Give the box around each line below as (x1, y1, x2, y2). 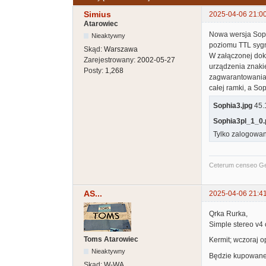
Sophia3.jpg (213, 101, 252, 110)
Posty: (84, 66, 105, 75)
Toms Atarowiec (84, 235, 138, 243)
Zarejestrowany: (84, 56, 137, 65)
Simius (84, 9, 111, 20)
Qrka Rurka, (209, 210, 248, 218)
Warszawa (104, 45, 138, 54)
